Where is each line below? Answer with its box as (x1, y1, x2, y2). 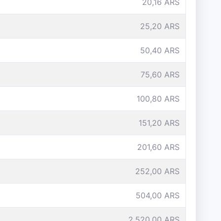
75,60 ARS (141, 70, 180, 79)
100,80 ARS (137, 94, 180, 104)
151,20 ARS (139, 118, 180, 128)
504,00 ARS (136, 190, 180, 200)
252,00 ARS (135, 166, 180, 176)
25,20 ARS (140, 21, 180, 31)
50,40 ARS (140, 45, 180, 55)
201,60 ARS (137, 142, 180, 152)
